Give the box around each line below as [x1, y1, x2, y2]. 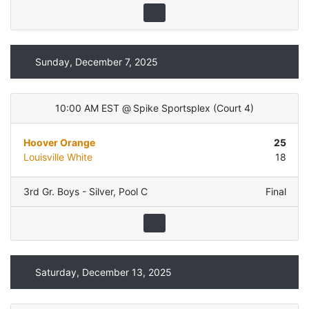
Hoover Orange [23, 137, 95, 149]
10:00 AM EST [55, 102, 120, 114]
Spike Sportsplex [133, 102, 211, 114]
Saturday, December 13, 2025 [34, 266, 172, 278]
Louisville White [23, 151, 92, 163]
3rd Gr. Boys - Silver [23, 186, 113, 198]
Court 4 [216, 102, 250, 114]
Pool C [118, 186, 148, 198]
